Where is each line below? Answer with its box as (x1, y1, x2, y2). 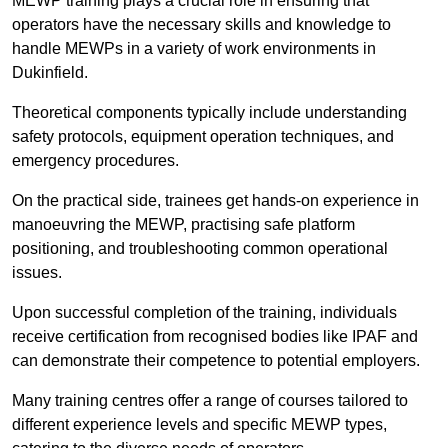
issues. (12, 264, 62, 282)
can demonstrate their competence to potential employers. (12, 352, 420, 370)
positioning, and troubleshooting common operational (12, 240, 388, 258)
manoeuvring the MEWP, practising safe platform (12, 216, 355, 234)
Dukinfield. (12, 64, 88, 82)
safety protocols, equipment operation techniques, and (12, 128, 394, 146)
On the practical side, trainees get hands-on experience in (12, 192, 419, 210)
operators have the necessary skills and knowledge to (12, 16, 391, 34)
